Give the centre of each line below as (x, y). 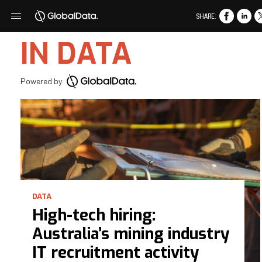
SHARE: (206, 16)
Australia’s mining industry (131, 234)
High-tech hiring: (94, 215)
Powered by (42, 81)
